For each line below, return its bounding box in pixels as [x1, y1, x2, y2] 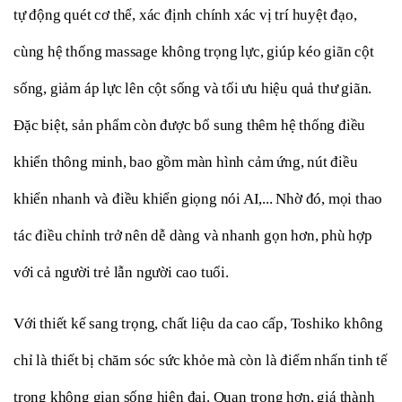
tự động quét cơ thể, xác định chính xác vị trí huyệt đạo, [13, 5, 357, 23]
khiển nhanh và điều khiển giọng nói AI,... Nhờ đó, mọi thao [13, 189, 383, 207]
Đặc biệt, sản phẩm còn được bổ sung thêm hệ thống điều [13, 116, 366, 134]
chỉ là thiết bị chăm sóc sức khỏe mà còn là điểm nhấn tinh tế [13, 351, 388, 369]
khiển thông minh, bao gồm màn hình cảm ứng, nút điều [13, 153, 358, 170]
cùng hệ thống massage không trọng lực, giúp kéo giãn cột [13, 42, 374, 60]
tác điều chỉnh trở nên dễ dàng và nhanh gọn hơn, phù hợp [13, 226, 372, 244]
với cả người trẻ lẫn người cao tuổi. [13, 263, 229, 281]
